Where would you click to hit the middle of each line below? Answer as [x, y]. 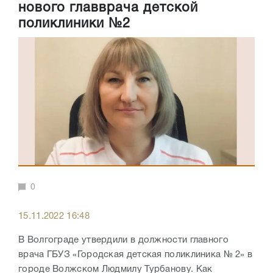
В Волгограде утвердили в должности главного [123, 240]
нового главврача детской [108, 8]
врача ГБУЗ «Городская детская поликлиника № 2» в [136, 254]
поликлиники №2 [74, 24]
